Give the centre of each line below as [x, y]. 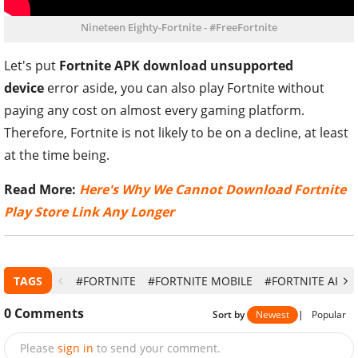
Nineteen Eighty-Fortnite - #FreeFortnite [179, 27]
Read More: [42, 189]
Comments [49, 314]
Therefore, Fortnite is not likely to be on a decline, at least [176, 132]
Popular [329, 314]
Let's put [32, 65]
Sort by [230, 314]
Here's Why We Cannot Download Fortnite [213, 189]
